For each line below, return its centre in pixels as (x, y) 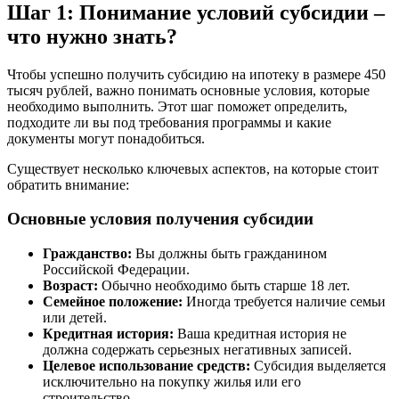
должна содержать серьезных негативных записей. (197, 350)
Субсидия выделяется (318, 366)
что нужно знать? (92, 36)
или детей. (75, 318)
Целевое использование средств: (147, 366)
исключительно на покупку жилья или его (172, 382)
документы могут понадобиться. (106, 138)
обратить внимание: (68, 184)
